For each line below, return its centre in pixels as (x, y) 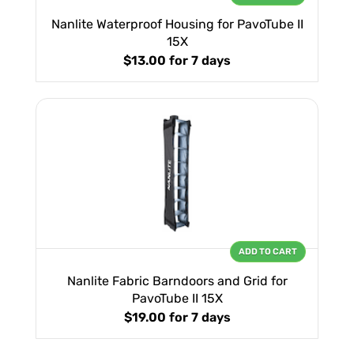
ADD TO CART (268, 252)
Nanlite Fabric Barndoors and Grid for (177, 281)
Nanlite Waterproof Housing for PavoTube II (177, 24)
